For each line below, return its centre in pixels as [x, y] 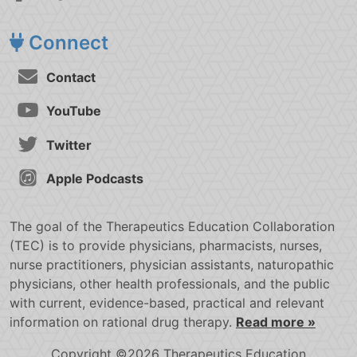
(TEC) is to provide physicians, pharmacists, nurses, [166, 246]
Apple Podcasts [93, 179]
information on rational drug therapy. [123, 322]
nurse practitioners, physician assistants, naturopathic [172, 265]
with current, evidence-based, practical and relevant [167, 303]
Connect [66, 42]
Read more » [276, 322]
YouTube [72, 111]
